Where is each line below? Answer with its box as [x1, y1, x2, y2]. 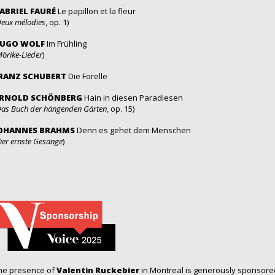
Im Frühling [47, 38, 87, 50]
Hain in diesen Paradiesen [82, 92, 183, 104]
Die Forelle [66, 71, 107, 82]
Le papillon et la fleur [58, 6, 136, 17]
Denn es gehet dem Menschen [77, 125, 191, 136]
